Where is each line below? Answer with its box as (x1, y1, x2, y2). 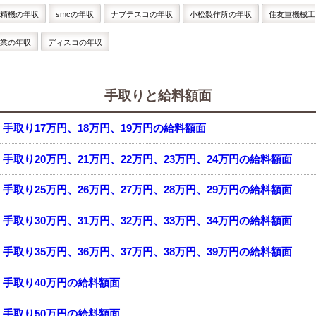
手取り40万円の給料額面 (3, 276, 121, 289)
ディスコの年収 (47, 38, 102, 47)
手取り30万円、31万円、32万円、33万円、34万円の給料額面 (3, 214, 293, 227)
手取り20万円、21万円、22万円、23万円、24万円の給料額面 (3, 152, 293, 165)
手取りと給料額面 (104, 87, 212, 103)
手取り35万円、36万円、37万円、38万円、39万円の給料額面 (3, 245, 293, 258)
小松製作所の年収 (189, 10, 252, 19)
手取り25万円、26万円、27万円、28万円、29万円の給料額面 (3, 183, 293, 196)
